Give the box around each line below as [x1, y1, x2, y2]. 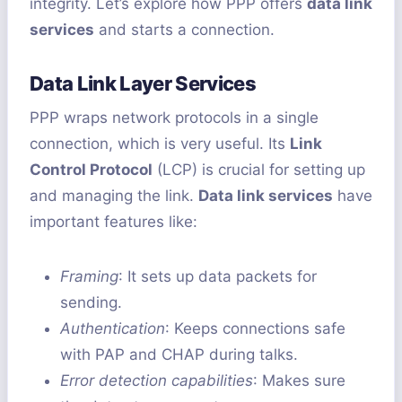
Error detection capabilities [60, 371, 253, 390]
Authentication [60, 319, 165, 338]
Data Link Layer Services [30, 72, 257, 96]
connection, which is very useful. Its [30, 135, 290, 153]
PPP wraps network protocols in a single [30, 109, 319, 127]
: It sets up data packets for [118, 267, 317, 286]
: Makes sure [253, 371, 345, 390]
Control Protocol [30, 161, 153, 179]
